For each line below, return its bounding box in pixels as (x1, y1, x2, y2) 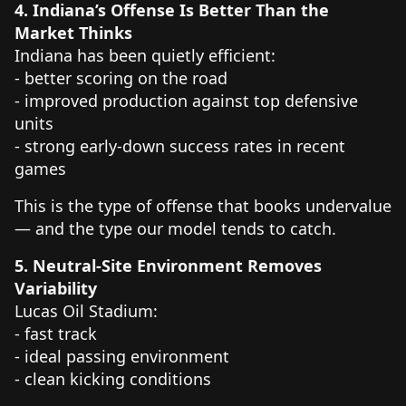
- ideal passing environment (14, 344, 238, 367)
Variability (14, 276, 97, 299)
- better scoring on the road (14, 66, 237, 89)
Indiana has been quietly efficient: (14, 43, 275, 66)
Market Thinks (14, 21, 132, 43)
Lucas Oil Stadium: (14, 299, 158, 322)
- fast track (14, 322, 106, 344)
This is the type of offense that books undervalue (14, 194, 391, 217)
